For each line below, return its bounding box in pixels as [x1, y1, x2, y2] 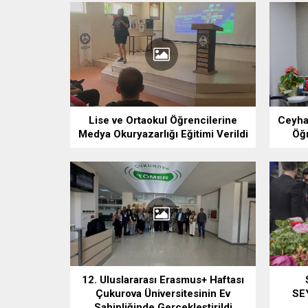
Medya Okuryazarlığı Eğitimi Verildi [78, 128, 248, 141]
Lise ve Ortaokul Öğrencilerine [89, 114, 237, 127]
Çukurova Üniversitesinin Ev [96, 287, 230, 300]
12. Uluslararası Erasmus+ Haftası [82, 273, 244, 286]
